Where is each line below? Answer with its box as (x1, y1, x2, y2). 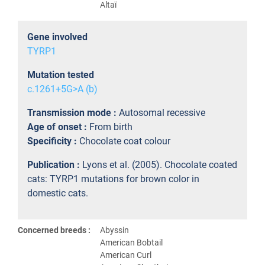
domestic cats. (27, 188, 88, 199)
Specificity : (27, 135, 79, 147)
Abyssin (100, 225, 129, 235)
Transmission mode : (27, 107, 119, 118)
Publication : (27, 159, 82, 170)
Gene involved (27, 31, 88, 43)
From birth (89, 121, 132, 132)
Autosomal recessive (119, 107, 205, 118)
